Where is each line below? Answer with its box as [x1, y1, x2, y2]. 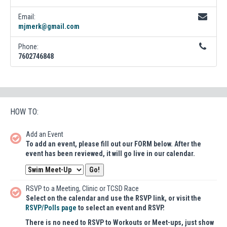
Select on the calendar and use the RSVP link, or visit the [26, 194, 201, 202]
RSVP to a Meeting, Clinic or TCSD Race [26, 184, 139, 193]
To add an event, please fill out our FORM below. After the [26, 139, 201, 148]
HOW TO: [10, 106, 39, 117]
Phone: [18, 42, 39, 51]
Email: [18, 12, 35, 21]
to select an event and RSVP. [77, 203, 165, 212]
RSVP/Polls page [25, 203, 77, 212]
